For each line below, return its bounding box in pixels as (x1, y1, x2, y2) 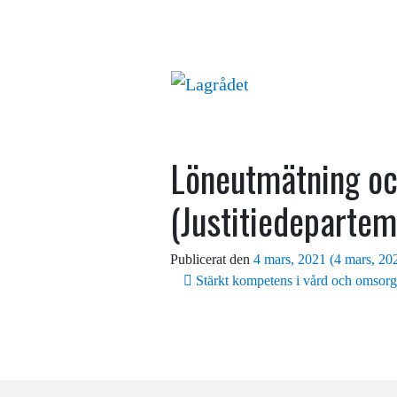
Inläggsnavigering (183, 265, 365, 307)
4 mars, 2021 (253, 252, 326, 267)
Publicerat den (170, 252, 253, 267)
